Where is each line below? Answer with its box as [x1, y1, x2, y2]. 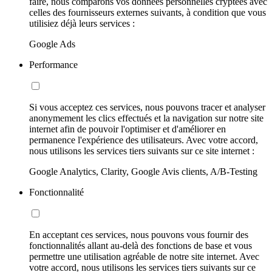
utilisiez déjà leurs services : [29, 18, 135, 29]
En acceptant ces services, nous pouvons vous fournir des [29, 229, 248, 240]
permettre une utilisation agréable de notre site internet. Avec [29, 251, 259, 262]
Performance [29, 59, 78, 70]
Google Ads [29, 38, 75, 49]
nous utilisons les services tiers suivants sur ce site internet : [29, 145, 254, 156]
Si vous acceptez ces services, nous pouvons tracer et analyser [29, 101, 265, 112]
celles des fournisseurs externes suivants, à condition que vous [29, 7, 266, 18]
